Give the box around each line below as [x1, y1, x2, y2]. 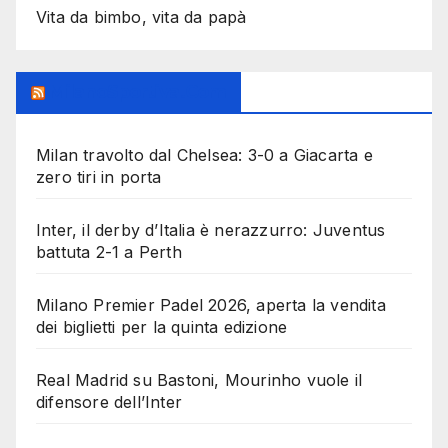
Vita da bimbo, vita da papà [36, 6, 247, 27]
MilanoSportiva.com [49, 81, 226, 104]
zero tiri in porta [36, 167, 162, 188]
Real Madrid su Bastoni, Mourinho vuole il [36, 370, 363, 391]
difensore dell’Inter [36, 392, 182, 413]
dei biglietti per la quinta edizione [36, 317, 288, 338]
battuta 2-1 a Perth [36, 242, 182, 263]
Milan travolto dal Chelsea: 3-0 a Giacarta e [36, 145, 373, 166]
